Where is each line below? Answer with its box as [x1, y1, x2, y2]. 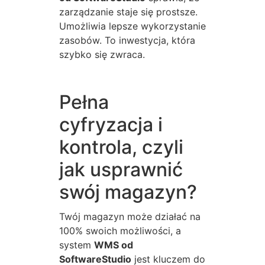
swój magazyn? [59, 180, 197, 204]
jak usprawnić [59, 158, 183, 182]
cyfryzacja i [59, 113, 163, 137]
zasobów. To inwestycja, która [59, 34, 195, 47]
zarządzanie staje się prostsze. [59, 6, 198, 18]
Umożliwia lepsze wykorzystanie [59, 20, 206, 33]
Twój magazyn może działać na [59, 211, 201, 223]
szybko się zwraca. [59, 49, 145, 61]
